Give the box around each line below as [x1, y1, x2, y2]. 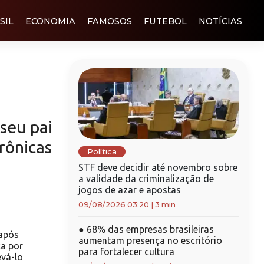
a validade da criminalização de [78, 173, 214, 184]
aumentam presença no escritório [78, 235, 222, 246]
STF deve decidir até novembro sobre [78, 162, 237, 173]
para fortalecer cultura [78, 246, 174, 257]
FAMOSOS [87, 15, 132, 27]
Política [87, 147, 117, 156]
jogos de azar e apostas [78, 184, 181, 195]
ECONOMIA [25, 15, 75, 27]
